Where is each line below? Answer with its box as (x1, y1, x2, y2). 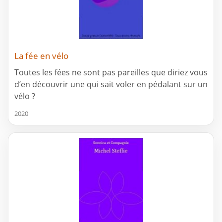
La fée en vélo (14, 50, 68, 62)
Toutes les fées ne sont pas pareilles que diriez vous (14, 67, 208, 78)
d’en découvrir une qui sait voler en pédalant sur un (14, 79, 208, 90)
